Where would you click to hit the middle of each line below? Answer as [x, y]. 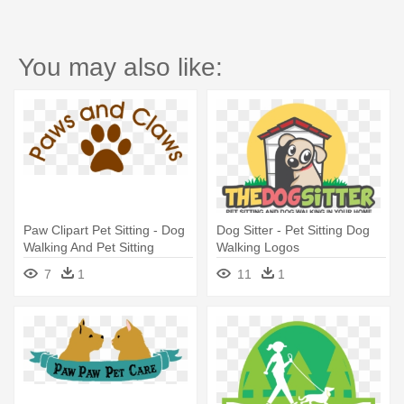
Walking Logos [258, 247]
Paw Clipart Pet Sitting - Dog [104, 230]
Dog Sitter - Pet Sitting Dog [293, 230]
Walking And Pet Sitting [89, 247]
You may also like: [120, 67]
